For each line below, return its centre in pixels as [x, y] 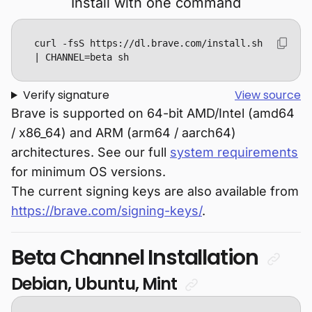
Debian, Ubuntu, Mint [96, 284]
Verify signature [66, 95]
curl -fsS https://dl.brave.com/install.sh [148, 43]
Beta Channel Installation [137, 258]
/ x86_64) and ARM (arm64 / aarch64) [124, 133]
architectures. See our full [91, 152]
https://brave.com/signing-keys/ [107, 211]
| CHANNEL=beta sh [81, 57]
